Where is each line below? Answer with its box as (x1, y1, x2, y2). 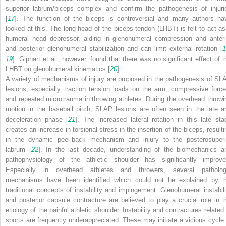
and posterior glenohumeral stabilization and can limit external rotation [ (6, 44, 222, 52)
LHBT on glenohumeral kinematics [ (6, 65, 110, 73)
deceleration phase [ (6, 115, 69, 123)
